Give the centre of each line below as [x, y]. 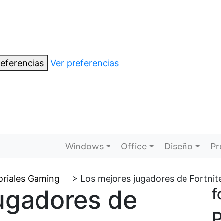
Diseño [178, 147]
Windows [84, 147]
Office [134, 147]
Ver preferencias [85, 63]
